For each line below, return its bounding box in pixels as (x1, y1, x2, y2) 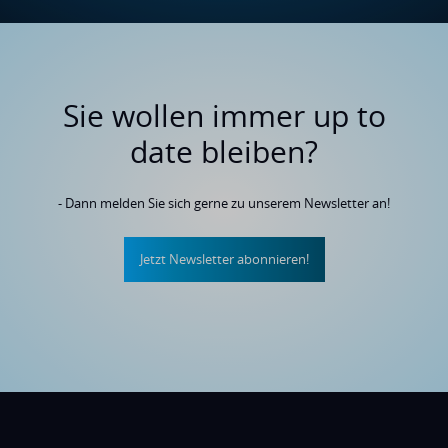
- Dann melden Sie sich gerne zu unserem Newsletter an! (58, 194, 390, 213)
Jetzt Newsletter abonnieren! (139, 250, 309, 269)
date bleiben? (130, 131, 318, 173)
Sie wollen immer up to (62, 95, 386, 137)
